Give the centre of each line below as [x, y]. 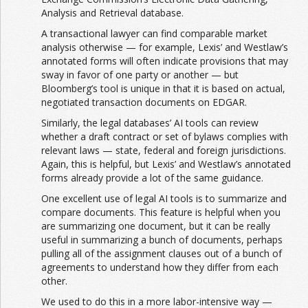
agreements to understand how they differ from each [160, 267]
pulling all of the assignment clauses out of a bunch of [162, 254]
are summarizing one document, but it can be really [156, 226]
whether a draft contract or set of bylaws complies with [165, 137]
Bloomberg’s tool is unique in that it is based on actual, [163, 89]
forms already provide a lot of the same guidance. [152, 178]
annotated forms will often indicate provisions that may [165, 61]
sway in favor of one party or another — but [140, 75]
